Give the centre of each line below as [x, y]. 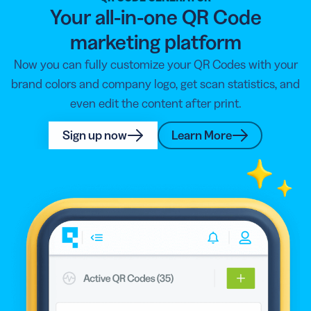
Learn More [202, 135]
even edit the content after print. [155, 103]
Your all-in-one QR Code [155, 17]
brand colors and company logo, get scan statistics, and [155, 84]
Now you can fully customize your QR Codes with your [155, 64]
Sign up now [95, 135]
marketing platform [155, 42]
